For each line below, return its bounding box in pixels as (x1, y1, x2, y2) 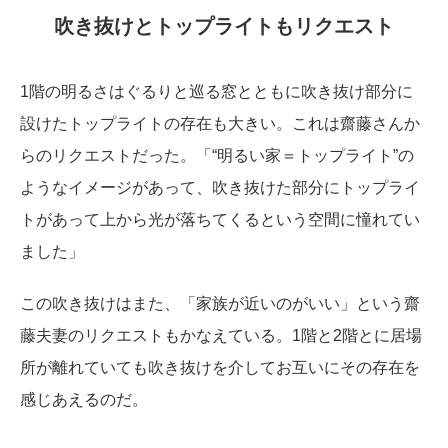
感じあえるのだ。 (20, 391, 148, 409)
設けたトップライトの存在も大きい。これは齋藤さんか (20, 115, 420, 133)
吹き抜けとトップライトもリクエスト (54, 15, 394, 38)
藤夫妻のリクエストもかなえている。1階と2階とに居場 (20, 327, 422, 345)
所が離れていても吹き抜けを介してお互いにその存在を (20, 359, 420, 377)
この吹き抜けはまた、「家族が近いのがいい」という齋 (20, 295, 420, 313)
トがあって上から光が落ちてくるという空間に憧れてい (20, 211, 420, 229)
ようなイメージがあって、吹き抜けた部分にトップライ (20, 179, 420, 197)
